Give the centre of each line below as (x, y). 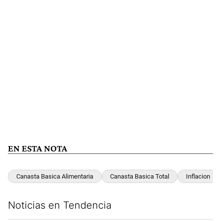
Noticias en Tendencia (60, 205)
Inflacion (198, 177)
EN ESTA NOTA (37, 148)
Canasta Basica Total (140, 177)
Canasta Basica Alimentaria (55, 177)
